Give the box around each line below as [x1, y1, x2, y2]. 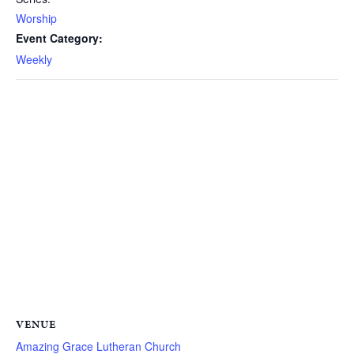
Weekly [16, 51, 52, 67]
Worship [16, 9, 57, 26]
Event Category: [16, 29, 103, 46]
